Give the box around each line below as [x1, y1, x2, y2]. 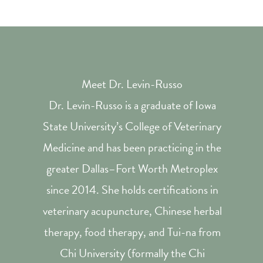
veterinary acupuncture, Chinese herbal [42, 202, 222, 220]
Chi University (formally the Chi [59, 244, 205, 262]
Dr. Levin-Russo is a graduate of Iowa [48, 96, 216, 114]
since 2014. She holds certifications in [46, 181, 218, 198]
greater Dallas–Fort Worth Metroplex [46, 160, 218, 177]
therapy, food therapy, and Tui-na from [43, 223, 221, 241]
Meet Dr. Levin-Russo [82, 75, 183, 93]
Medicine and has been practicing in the [43, 139, 221, 156]
